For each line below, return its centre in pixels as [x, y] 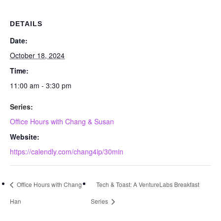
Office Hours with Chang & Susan [62, 121]
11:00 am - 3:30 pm [41, 85]
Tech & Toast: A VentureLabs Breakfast [148, 184]
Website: [25, 136]
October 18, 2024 [37, 55]
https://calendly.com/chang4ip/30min [67, 151]
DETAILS [26, 23]
